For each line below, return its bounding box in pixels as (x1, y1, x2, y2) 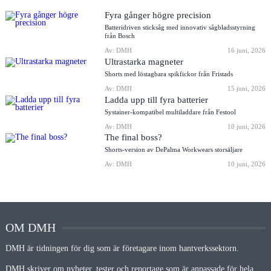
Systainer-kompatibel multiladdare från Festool (105, 108, 237, 116)
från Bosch (105, 32, 135, 40)
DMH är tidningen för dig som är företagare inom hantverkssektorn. (5, 244, 239, 253)
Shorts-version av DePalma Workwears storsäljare (105, 146, 243, 154)
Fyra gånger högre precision (105, 10, 212, 21)
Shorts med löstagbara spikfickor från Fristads (105, 70, 233, 77)
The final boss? (105, 132, 163, 143)
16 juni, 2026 (227, 47, 266, 54)
